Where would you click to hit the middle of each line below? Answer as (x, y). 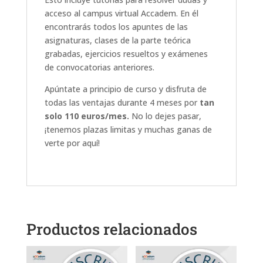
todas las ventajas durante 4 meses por (122, 102)
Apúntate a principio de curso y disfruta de (125, 89)
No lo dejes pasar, (165, 116)
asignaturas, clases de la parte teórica (117, 40)
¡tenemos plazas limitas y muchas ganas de (128, 129)
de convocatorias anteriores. (99, 67)
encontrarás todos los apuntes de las (116, 26)
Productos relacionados (112, 229)
